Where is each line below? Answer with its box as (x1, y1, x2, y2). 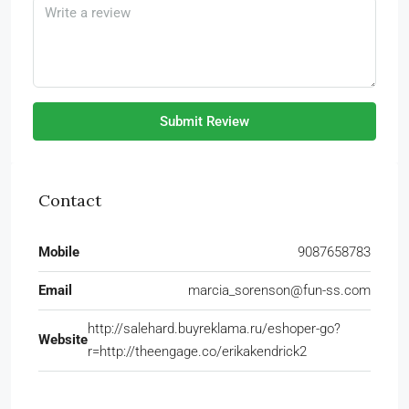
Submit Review (160, 112, 249, 130)
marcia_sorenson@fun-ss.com (188, 281, 371, 299)
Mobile (38, 243, 79, 260)
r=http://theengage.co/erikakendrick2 (88, 342, 307, 360)
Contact (38, 189, 101, 211)
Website (38, 331, 88, 349)
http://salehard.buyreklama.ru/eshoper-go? (88, 320, 341, 337)
